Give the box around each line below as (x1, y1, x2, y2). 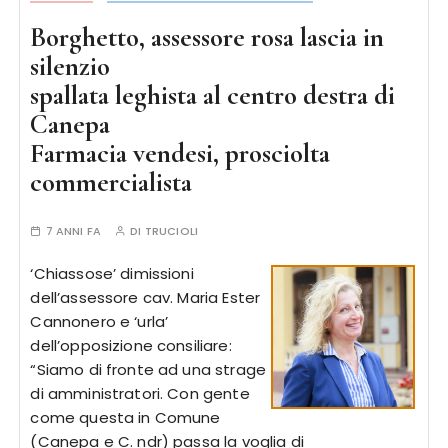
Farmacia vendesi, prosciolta (30, 137, 331, 170)
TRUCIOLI (144, 223, 198, 239)
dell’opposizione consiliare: (30, 335, 232, 356)
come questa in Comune (30, 407, 221, 428)
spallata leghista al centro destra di (30, 79, 396, 112)
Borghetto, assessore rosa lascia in (30, 21, 385, 54)
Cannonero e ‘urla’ (30, 311, 169, 332)
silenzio (30, 50, 111, 83)
